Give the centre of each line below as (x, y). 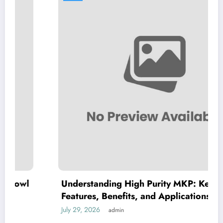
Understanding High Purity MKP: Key (105, 183)
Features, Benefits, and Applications (103, 196)
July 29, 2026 (48, 209)
